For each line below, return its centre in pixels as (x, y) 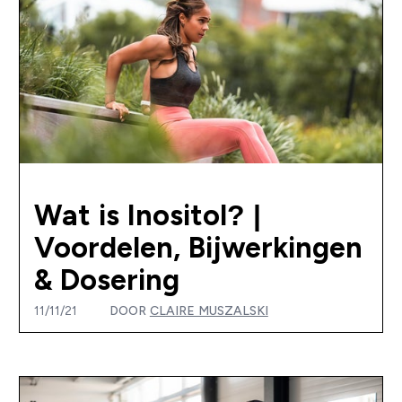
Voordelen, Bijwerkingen (198, 247)
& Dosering (106, 280)
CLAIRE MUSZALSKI (209, 310)
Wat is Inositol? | (147, 215)
